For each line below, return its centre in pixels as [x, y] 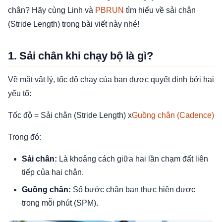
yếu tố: [20, 93]
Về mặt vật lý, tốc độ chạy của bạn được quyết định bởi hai [111, 80]
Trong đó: [25, 137]
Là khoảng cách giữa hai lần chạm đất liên [133, 159]
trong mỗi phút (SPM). [60, 203]
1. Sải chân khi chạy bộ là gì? [81, 56]
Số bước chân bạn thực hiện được [133, 190]
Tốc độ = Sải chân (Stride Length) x [70, 115]
